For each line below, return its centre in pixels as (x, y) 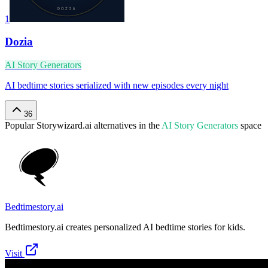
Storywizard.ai (64, 126)
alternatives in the (126, 126)
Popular (21, 126)
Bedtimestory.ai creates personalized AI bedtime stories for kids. (125, 227)
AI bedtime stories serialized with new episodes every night (117, 86)
